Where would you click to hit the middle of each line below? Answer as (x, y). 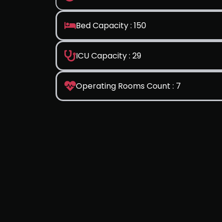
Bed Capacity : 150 (111, 26)
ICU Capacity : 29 (109, 56)
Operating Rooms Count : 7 (128, 86)
